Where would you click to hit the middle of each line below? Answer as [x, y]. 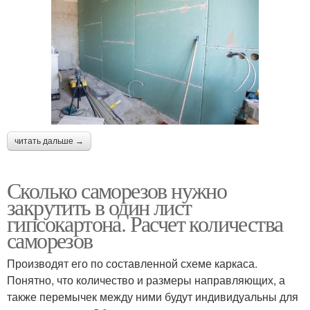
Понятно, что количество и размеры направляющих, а [146, 280]
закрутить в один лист [99, 207]
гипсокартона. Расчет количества [145, 224]
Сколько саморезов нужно [117, 190]
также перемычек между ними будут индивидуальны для [153, 297]
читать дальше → [49, 142]
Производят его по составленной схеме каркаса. [132, 264]
